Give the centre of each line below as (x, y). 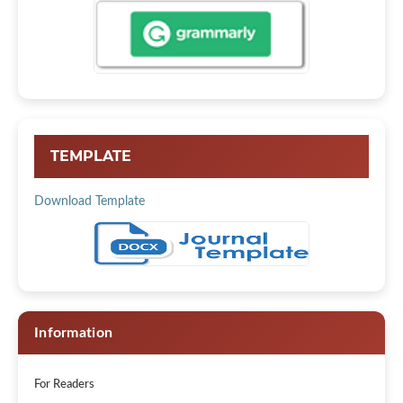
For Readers (64, 385)
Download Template (89, 202)
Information (73, 333)
